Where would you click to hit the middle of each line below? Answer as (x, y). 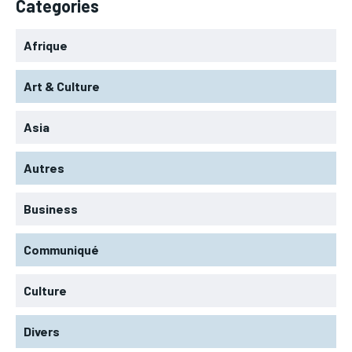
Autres (44, 167)
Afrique (46, 45)
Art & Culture (62, 86)
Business (51, 208)
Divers (42, 331)
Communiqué (61, 249)
